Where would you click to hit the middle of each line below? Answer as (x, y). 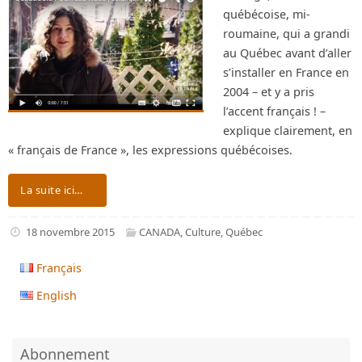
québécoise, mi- (267, 14)
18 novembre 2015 (70, 232)
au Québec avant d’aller (287, 53)
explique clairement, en (288, 130)
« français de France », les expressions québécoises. (154, 150)
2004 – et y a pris (269, 92)
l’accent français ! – (274, 111)
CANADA (160, 232)
